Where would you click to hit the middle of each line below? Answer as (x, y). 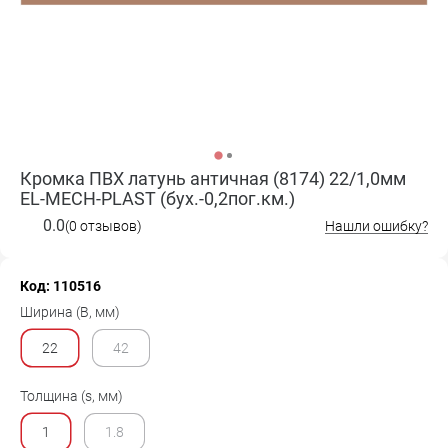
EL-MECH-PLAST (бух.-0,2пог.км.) (157, 198)
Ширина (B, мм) (70, 312)
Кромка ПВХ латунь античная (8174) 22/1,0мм (213, 178)
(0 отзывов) (103, 225)
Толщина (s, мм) (71, 396)
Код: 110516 (60, 286)
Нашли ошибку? (376, 226)
